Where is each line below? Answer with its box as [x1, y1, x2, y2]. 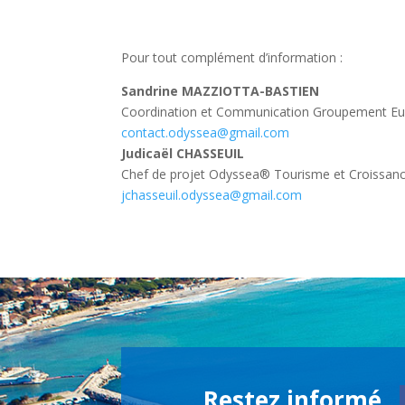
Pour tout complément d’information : [121, 48, 344, 66]
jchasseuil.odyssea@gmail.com [121, 185, 303, 203]
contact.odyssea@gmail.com [121, 123, 290, 141]
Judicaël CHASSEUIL [121, 144, 245, 162]
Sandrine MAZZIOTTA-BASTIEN [121, 81, 320, 99]
